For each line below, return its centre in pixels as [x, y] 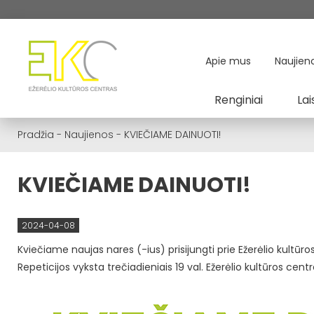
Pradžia [36, 135]
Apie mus [228, 61]
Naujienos [89, 135]
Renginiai [239, 100]
